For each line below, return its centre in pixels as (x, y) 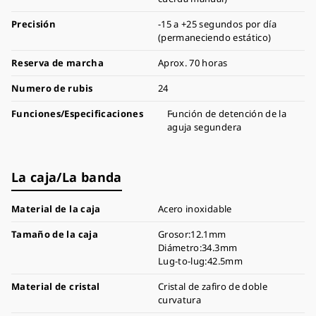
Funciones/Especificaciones (78, 114)
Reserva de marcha (57, 63)
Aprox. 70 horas (193, 63)
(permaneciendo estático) (215, 37)
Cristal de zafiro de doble (213, 286)
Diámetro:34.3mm (198, 248)
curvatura (180, 300)
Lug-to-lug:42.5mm (200, 261)
